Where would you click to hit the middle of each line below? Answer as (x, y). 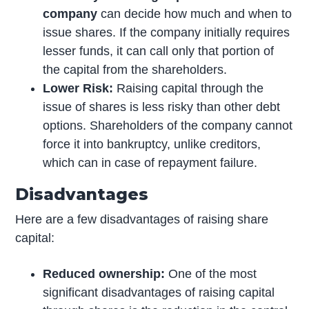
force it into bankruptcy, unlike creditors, (152, 144)
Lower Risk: (78, 88)
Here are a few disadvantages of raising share (142, 219)
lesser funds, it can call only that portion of (159, 51)
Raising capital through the (189, 88)
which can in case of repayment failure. (150, 162)
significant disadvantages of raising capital (159, 292)
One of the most (211, 273)
